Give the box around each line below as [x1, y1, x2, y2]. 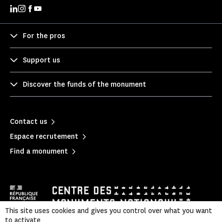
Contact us [10, 116, 47, 126]
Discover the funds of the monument [23, 79, 146, 89]
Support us [23, 55, 60, 65]
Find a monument [10, 146, 68, 156]
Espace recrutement [10, 131, 78, 141]
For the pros [23, 31, 65, 41]
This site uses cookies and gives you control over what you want [5, 206, 212, 216]
